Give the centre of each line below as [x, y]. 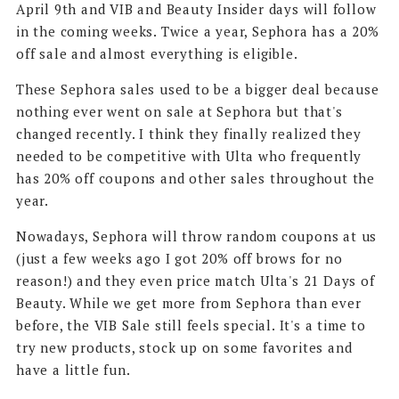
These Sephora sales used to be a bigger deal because [197, 89]
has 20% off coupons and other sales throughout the [195, 178]
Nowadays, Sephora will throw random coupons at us [196, 236]
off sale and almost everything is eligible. [159, 53]
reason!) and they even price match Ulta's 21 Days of [195, 280]
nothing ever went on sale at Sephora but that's [179, 111]
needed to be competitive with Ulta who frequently [189, 155]
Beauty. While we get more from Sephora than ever [188, 302]
